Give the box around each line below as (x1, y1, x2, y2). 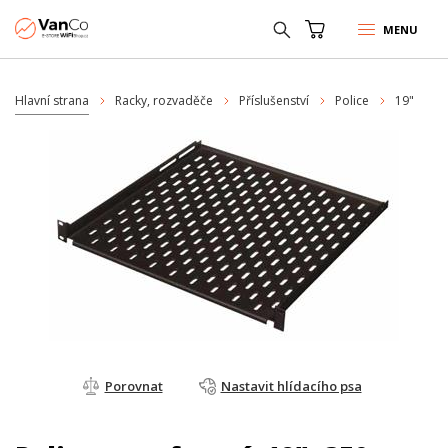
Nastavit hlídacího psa (220, 377, 362, 395)
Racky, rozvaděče (115, 92, 213, 109)
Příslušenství (239, 92, 309, 109)
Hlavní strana (15, 92, 89, 109)
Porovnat (104, 377, 163, 395)
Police (335, 92, 369, 109)
